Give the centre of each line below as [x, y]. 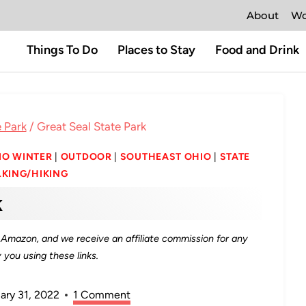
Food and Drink [257, 50]
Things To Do [62, 50]
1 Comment [102, 294]
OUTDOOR [86, 157]
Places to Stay [157, 50]
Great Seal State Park [91, 127]
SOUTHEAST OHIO [166, 157]
